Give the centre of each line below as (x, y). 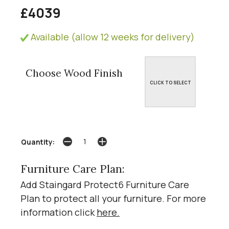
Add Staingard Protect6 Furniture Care (105, 185)
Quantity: (38, 142)
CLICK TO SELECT (170, 82)
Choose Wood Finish (74, 73)
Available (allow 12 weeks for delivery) (112, 37)
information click (59, 212)
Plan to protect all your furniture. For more (113, 199)
